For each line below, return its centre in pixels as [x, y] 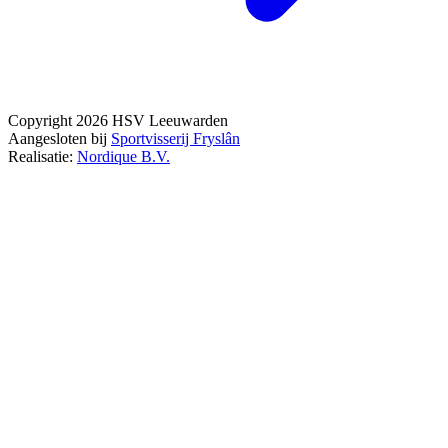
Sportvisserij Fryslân [175, 139]
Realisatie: [42, 157]
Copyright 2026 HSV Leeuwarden [118, 121]
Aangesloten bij [59, 139]
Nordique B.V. [123, 157]
